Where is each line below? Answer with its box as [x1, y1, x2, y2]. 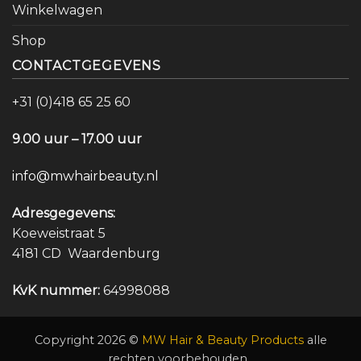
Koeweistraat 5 [12, 225, 106, 241]
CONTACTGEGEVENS [12, 58, 161, 74]
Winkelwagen [12, 2, 102, 19]
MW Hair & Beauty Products [141, 332, 304, 347]
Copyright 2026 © [34, 332, 142, 347]
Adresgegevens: [12, 205, 115, 221]
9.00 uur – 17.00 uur [12, 131, 142, 147]
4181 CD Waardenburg [12, 245, 160, 261]
